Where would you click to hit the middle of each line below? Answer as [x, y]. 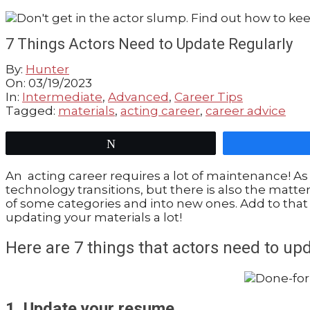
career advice [246, 111]
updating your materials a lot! [94, 218]
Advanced [138, 97]
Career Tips [209, 97]
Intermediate [62, 97]
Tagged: [30, 111]
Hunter [47, 70]
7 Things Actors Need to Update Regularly [149, 44]
